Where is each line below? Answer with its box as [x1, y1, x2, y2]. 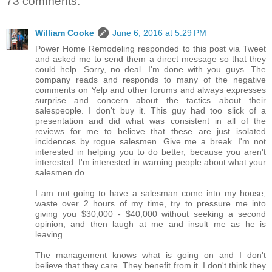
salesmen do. [35, 167, 87, 177]
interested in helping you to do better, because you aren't [35, 146, 266, 157]
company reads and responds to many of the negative [35, 74, 266, 84]
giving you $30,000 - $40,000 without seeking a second [35, 208, 266, 219]
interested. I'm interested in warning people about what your [35, 157, 266, 167]
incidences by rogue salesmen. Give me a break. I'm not [35, 136, 266, 146]
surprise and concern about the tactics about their [35, 95, 266, 105]
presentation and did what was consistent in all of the [35, 115, 266, 126]
